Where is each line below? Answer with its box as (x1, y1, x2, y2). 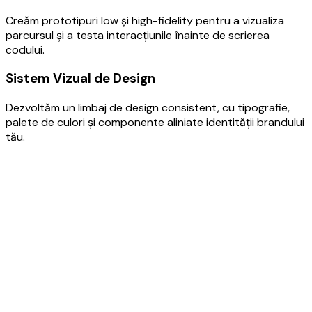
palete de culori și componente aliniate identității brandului (6, 114, 304, 130)
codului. (6, 42, 45, 57)
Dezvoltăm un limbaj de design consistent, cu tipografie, (6, 100, 290, 115)
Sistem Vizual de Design (6, 70, 155, 88)
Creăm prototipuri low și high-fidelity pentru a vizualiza (6, 13, 284, 28)
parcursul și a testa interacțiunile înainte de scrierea (6, 27, 270, 42)
